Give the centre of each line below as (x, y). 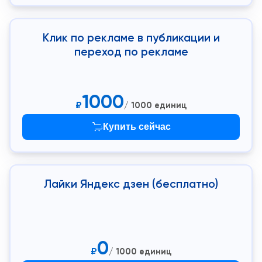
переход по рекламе (131, 52)
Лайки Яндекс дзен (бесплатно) (131, 184)
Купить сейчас (137, 127)
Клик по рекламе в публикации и (131, 38)
